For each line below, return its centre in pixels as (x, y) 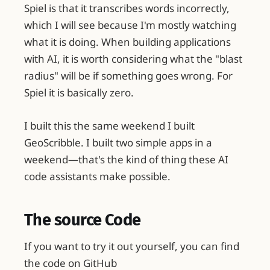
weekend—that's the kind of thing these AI (126, 159)
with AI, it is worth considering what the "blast (133, 58)
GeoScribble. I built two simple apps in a (118, 142)
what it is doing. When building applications (127, 42)
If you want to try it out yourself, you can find (132, 246)
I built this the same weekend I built (109, 125)
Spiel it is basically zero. (79, 92)
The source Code (83, 220)
